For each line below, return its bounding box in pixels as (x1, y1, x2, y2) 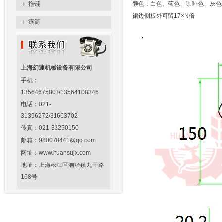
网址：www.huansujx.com (20, 149, 91, 156)
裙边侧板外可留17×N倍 (129, 12, 195, 19)
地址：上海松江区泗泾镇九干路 (20, 162, 104, 168)
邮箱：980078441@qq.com (20, 137, 96, 144)
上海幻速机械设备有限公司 (20, 64, 92, 71)
